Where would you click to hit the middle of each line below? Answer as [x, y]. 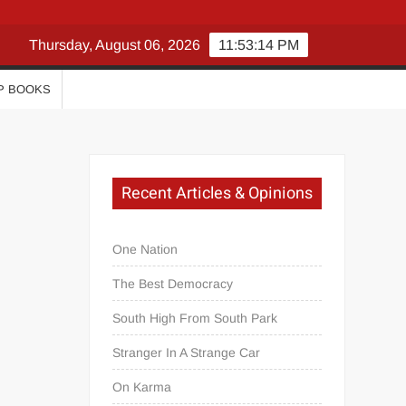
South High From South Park [195, 318]
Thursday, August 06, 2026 [115, 44]
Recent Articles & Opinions [217, 193]
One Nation [145, 249]
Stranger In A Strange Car [187, 352]
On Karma [142, 387]
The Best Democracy [173, 283]
